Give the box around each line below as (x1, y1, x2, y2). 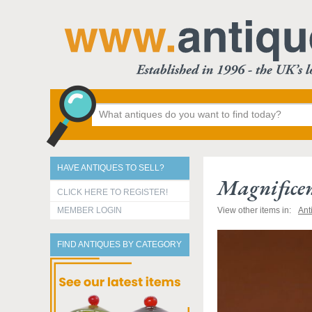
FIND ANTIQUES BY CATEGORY (57, 240, 182, 249)
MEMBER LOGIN (57, 205, 122, 215)
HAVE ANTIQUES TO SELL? (57, 163, 164, 173)
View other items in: (217, 205, 291, 215)
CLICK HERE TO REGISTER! (57, 187, 168, 197)
